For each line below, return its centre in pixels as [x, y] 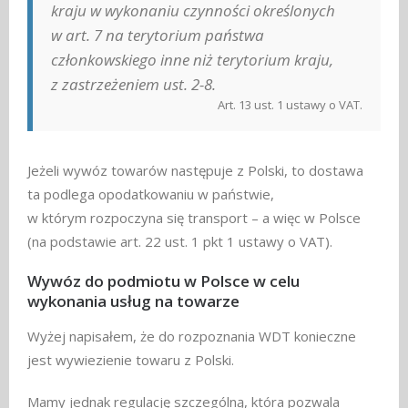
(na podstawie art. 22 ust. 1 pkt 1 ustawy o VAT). [180, 242]
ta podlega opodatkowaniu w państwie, [151, 194]
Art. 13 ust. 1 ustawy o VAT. [290, 105]
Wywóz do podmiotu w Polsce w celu [163, 281]
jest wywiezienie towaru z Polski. [131, 359]
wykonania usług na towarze [133, 301]
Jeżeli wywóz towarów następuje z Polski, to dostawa [195, 171]
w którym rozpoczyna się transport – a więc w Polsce [194, 218]
